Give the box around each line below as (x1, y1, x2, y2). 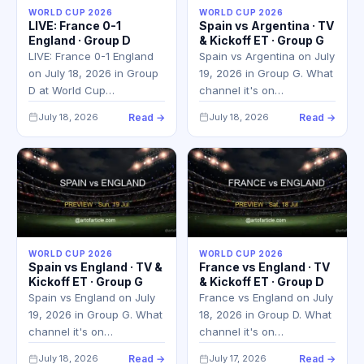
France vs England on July (199, 291, 333, 305)
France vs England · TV (199, 260, 330, 275)
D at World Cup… (28, 83, 115, 97)
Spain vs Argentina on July (199, 49, 335, 63)
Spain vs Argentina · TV (199, 18, 334, 32)
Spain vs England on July (28, 291, 155, 305)
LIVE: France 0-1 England (28, 49, 154, 63)
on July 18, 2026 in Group (28, 66, 158, 80)
